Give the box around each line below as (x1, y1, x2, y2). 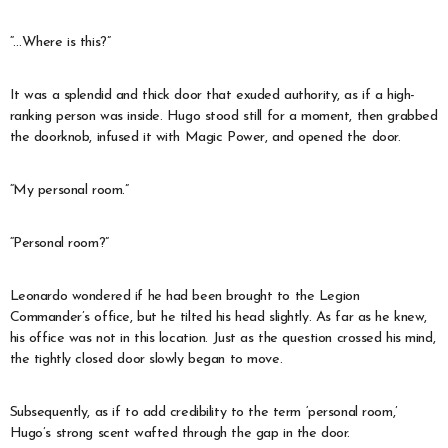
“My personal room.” (9, 182, 129, 198)
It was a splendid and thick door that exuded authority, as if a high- (9, 87, 415, 103)
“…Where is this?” (9, 34, 111, 50)
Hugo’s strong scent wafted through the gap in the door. (9, 425, 350, 441)
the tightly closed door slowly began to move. (9, 351, 283, 367)
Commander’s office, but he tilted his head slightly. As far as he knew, (9, 309, 427, 325)
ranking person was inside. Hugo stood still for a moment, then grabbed (9, 108, 438, 124)
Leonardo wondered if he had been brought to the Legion (9, 288, 360, 304)
